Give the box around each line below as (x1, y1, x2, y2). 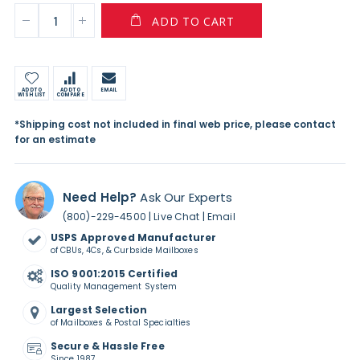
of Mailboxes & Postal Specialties (50, 317, 191, 329)
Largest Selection (50, 303, 148, 317)
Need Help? (62, 189, 137, 207)
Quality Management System (50, 280, 178, 293)
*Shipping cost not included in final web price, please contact (14, 117, 336, 132)
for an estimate (14, 133, 96, 147)
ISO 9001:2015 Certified (50, 267, 178, 281)
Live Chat (153, 210, 200, 224)
